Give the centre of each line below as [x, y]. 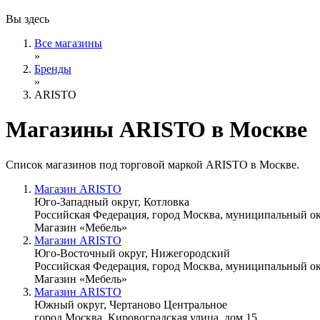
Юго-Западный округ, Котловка [112, 201]
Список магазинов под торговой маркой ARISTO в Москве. [152, 164]
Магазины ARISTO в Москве [156, 130]
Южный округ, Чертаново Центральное [131, 304]
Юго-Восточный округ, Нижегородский [132, 253]
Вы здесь [27, 19]
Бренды [53, 69]
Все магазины [68, 43]
